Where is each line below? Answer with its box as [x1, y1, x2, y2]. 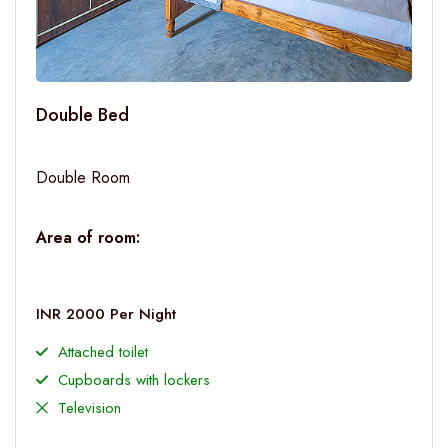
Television [58, 397, 121, 419]
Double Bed [36, 101, 129, 128]
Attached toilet [58, 341, 148, 363]
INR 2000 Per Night [36, 303, 176, 325]
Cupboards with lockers [58, 369, 210, 391]
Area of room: [36, 225, 140, 249]
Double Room [36, 165, 130, 189]
